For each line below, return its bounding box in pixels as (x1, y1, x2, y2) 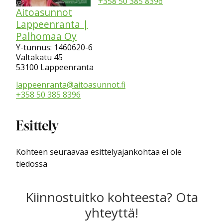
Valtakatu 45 (16, 51, 63, 63)
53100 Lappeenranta (16, 61, 94, 73)
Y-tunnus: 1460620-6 (16, 41, 93, 53)
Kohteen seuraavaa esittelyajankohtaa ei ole (16, 146, 182, 157)
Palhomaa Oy (16, 29, 77, 43)
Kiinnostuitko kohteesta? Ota (25, 188, 198, 206)
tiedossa (16, 158, 47, 169)
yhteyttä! (85, 203, 138, 222)
